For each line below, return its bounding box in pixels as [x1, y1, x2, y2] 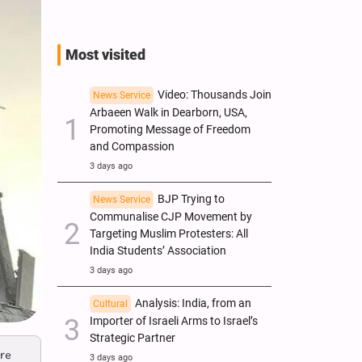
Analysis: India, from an [135, 296, 251, 310]
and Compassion [90, 139, 175, 154]
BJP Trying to [158, 192, 225, 206]
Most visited [65, 46, 145, 63]
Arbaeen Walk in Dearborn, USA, [90, 105, 247, 120]
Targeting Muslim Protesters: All [90, 226, 248, 241]
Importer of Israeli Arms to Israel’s [90, 314, 258, 328]
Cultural [93, 297, 128, 309]
